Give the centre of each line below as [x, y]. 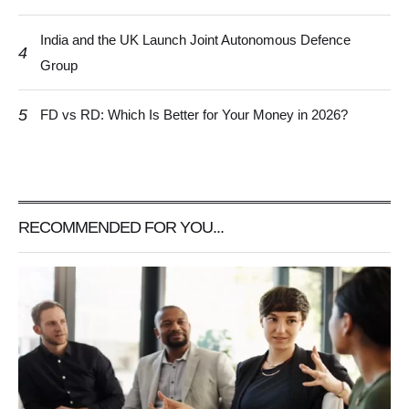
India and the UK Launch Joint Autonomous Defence [195, 40]
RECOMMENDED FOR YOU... [121, 228]
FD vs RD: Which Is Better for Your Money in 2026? [194, 115]
